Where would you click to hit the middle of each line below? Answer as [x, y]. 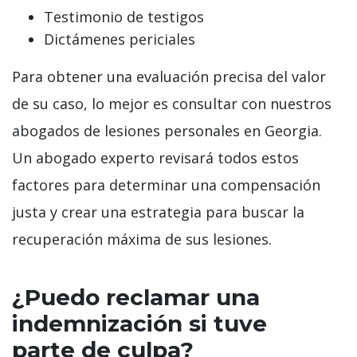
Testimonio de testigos [124, 17]
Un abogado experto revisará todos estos [155, 158]
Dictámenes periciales [120, 39]
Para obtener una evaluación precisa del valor [169, 77]
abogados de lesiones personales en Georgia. [167, 131]
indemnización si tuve [139, 324]
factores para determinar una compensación [166, 185]
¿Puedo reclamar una [136, 298]
